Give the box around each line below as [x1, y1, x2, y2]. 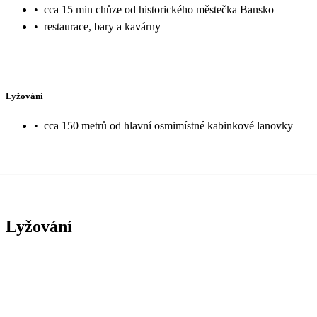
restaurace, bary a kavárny [44, 21, 161, 33]
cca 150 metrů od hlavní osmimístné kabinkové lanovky [44, 119, 293, 132]
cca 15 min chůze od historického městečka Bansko [44, 4, 274, 16]
